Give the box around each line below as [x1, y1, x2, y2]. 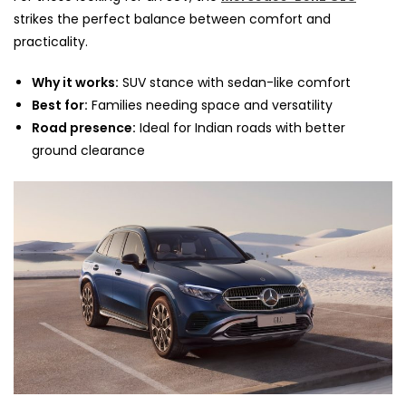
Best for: [32, 95, 88, 114]
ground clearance [32, 140, 145, 159]
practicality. [14, 32, 88, 51]
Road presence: [32, 118, 136, 137]
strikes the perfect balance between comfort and [14, 9, 331, 28]
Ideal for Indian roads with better [136, 118, 345, 137]
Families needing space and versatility [88, 95, 333, 114]
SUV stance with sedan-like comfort [119, 72, 351, 92]
